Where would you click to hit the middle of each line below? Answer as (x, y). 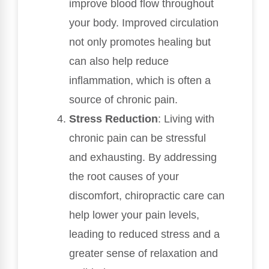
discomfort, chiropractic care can (147, 195)
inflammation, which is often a (140, 80)
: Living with (186, 119)
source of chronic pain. (123, 99)
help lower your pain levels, (134, 215)
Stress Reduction (113, 119)
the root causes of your (124, 176)
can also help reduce (119, 61)
